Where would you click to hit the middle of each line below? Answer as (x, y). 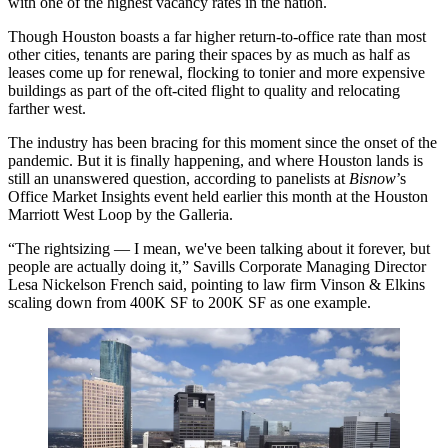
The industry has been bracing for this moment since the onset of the (222, 142)
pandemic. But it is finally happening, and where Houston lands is (215, 160)
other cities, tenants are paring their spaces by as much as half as (209, 54)
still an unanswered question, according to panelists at (178, 178)
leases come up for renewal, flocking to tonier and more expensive (216, 72)
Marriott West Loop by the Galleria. (120, 214)
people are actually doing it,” (100, 266)
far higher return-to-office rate (267, 36)
